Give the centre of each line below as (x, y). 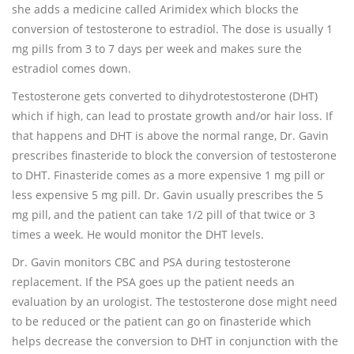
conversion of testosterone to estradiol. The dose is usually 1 (172, 29)
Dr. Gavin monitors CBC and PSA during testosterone (151, 262)
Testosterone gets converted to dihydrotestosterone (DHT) (165, 96)
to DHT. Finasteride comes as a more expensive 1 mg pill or (168, 175)
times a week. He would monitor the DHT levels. (138, 234)
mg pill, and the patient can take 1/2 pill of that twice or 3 (164, 215)
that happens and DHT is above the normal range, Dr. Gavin (170, 136)
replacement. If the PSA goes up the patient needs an (153, 282)
